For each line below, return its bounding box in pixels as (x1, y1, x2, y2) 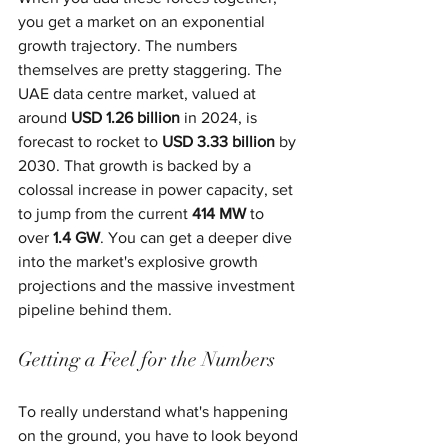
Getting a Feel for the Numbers (18, 346, 275, 372)
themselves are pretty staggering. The (18, 60, 286, 78)
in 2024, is (180, 108, 261, 126)
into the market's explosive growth (18, 252, 262, 270)
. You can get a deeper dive (100, 228, 296, 246)
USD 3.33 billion (162, 132, 275, 150)
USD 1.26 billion (71, 108, 180, 126)
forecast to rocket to (18, 132, 162, 150)
